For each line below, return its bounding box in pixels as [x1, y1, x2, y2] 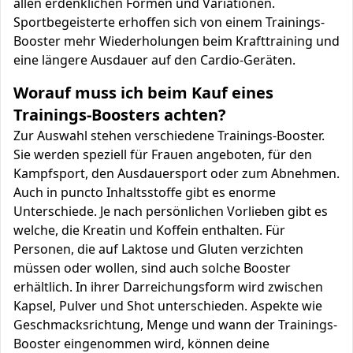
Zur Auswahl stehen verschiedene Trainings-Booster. [13, 127, 325, 144]
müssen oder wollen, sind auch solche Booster [13, 259, 291, 277]
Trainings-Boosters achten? [13, 104, 226, 125]
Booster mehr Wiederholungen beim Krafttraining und [13, 32, 340, 50]
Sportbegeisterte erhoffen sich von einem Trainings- [13, 13, 325, 31]
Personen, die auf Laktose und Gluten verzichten [13, 240, 303, 258]
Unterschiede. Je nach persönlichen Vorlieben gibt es [13, 203, 328, 220]
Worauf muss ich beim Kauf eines [13, 82, 273, 103]
